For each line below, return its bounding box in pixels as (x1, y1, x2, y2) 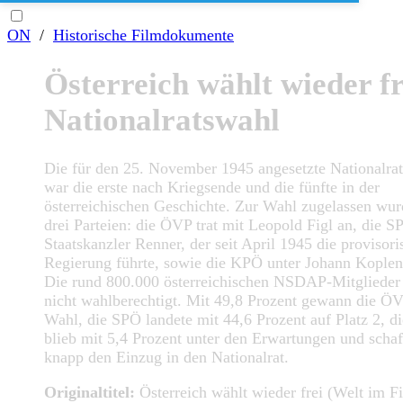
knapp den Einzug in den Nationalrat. (44, 348, 289, 367)
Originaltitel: (44, 382, 135, 401)
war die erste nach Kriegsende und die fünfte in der (44, 178, 380, 197)
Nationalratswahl (44, 102, 280, 138)
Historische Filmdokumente (53, 26, 234, 44)
